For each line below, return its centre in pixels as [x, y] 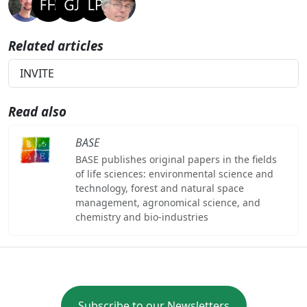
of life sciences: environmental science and [174, 173]
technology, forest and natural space [159, 188]
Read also [37, 111]
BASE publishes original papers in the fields [176, 159]
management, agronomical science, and [168, 202]
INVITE [37, 73]
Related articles [56, 45]
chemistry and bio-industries [142, 217]
